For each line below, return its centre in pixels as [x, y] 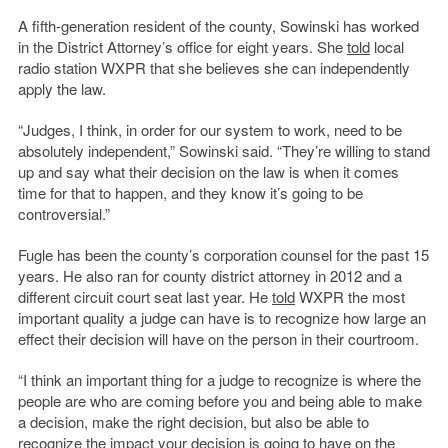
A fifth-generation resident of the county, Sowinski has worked [218, 26]
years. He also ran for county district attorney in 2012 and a [209, 276]
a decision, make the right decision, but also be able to [193, 422]
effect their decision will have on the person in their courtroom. [218, 339]
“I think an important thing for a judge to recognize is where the [219, 380]
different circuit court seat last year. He [144, 297]
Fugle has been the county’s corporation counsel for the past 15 [223, 255]
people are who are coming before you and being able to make [219, 401]
